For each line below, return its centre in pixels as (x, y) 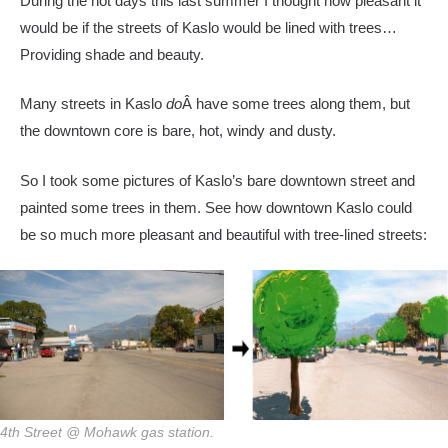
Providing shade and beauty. (112, 54)
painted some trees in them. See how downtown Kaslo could (216, 207)
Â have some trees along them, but (296, 103)
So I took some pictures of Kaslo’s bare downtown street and (217, 180)
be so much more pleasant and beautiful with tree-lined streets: (223, 234)
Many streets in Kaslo (93, 103)
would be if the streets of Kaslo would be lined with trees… (208, 27)
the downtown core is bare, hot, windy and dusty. (178, 130)
